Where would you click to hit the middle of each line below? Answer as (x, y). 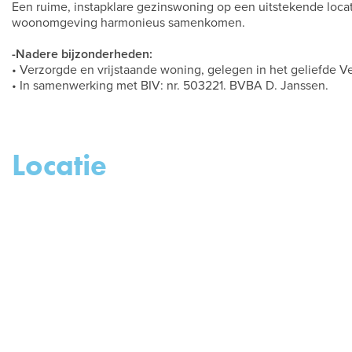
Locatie (59, 165)
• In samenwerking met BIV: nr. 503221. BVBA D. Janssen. (170, 86)
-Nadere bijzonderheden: (82, 54)
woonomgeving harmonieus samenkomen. (128, 23)
